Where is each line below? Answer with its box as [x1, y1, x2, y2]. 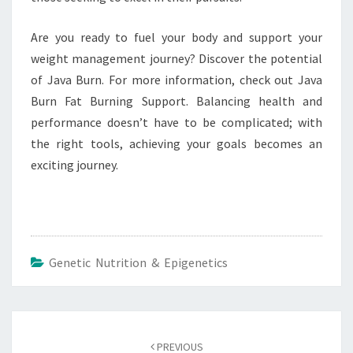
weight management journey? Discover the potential [31, 50, 322, 66]
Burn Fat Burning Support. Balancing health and [31, 93, 322, 109]
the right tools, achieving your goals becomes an [31, 136, 322, 151]
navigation [11, 330, 91, 351]
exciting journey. [31, 157, 118, 173]
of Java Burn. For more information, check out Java [31, 72, 322, 87]
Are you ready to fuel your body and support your [31, 29, 322, 45]
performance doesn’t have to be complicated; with [31, 114, 322, 130]
